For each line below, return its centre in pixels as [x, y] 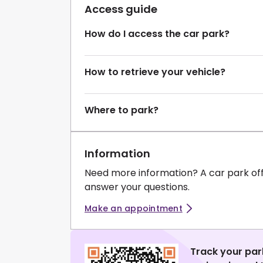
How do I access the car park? [157, 34]
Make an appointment [134, 209]
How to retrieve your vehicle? [155, 72]
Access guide [121, 9]
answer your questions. [137, 187]
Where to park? [122, 110]
